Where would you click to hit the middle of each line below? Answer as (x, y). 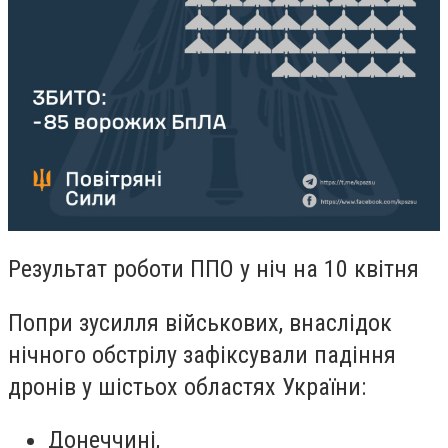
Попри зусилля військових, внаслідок (200, 322)
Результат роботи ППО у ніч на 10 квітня (213, 268)
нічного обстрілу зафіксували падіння (202, 354)
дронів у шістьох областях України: (187, 386)
